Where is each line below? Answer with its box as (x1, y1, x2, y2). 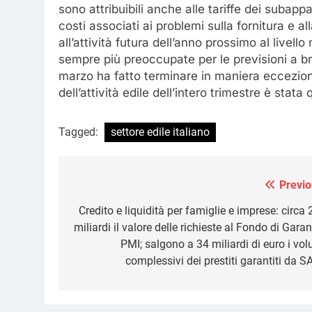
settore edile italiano (111, 125, 210, 139)
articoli (72, 203, 125, 224)
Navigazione (72, 178, 164, 198)
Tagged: (58, 125, 101, 139)
